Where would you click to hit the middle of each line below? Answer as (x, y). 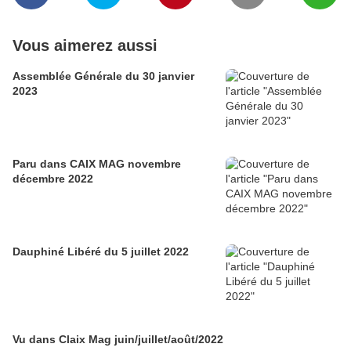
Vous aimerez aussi (85, 45)
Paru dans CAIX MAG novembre (97, 164)
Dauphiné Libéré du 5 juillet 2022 (101, 251)
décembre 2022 (53, 179)
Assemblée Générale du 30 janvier (103, 76)
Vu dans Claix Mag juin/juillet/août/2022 (118, 339)
